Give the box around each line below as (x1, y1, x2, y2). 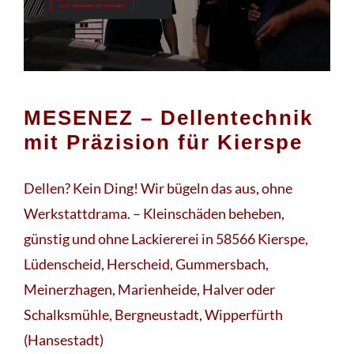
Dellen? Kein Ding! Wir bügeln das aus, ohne (24, 179, 292, 198)
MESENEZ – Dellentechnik (24, 106, 313, 130)
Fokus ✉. (24, 40, 78, 58)
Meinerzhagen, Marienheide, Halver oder (24, 281, 275, 299)
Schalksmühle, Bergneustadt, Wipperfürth (24, 306, 283, 324)
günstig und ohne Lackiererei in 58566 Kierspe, (24, 230, 308, 248)
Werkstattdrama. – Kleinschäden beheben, (24, 205, 284, 223)
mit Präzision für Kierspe (24, 130, 303, 155)
